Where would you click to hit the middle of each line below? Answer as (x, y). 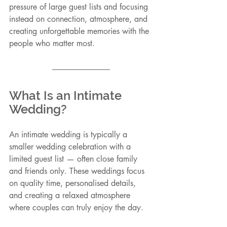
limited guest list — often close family (74, 159)
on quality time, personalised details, (74, 183)
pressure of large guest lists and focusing (80, 7)
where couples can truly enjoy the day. (76, 208)
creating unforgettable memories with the (80, 31)
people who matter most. (52, 44)
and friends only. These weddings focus (78, 171)
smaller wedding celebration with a (71, 147)
